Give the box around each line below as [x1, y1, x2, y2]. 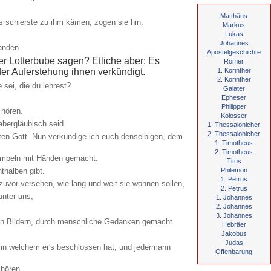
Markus [223, 21, 245, 28]
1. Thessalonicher [207, 121, 260, 128]
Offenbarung [215, 248, 252, 255]
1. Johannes [215, 194, 252, 201]
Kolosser [221, 112, 247, 119]
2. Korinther [217, 76, 251, 83]
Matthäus [220, 12, 247, 19]
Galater [223, 85, 245, 92]
